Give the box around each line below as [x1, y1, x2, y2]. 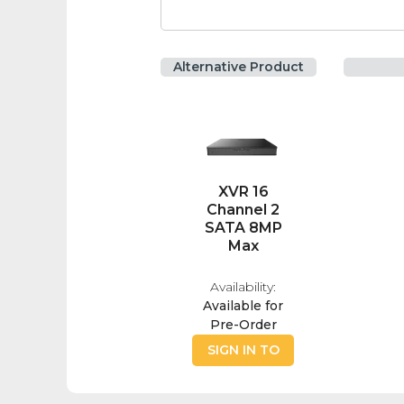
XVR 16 [217, 183, 269, 201]
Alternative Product [173, 59, 305, 76]
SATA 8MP [204, 219, 282, 237]
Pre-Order [209, 317, 277, 334]
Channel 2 [207, 201, 280, 219]
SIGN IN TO [207, 342, 280, 359]
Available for [203, 298, 284, 315]
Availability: [210, 279, 277, 296]
